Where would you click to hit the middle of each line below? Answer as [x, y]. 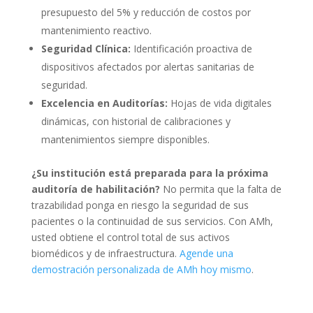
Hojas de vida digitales [219, 103]
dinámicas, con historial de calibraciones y [136, 122]
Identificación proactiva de [191, 49]
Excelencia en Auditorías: [104, 103]
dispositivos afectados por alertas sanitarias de [147, 67]
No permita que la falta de [220, 189]
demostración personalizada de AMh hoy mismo [141, 270]
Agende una [206, 254]
